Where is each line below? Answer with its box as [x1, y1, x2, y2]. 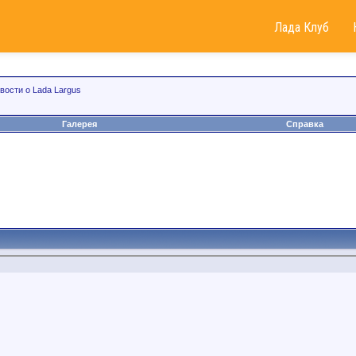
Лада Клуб [274, 20, 329, 35]
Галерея [62, 119, 97, 129]
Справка [285, 119, 323, 129]
